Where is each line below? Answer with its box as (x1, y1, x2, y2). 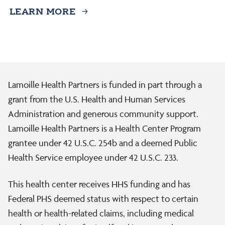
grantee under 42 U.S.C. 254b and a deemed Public (8, 138, 197, 149)
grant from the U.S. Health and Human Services (8, 94, 185, 105)
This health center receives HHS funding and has (8, 179, 190, 190)
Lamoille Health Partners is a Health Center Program (8, 123, 201, 134)
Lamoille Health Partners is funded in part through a (8, 79, 202, 90)
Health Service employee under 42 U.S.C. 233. (8, 152, 178, 163)
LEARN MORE (9, 8, 76, 18)
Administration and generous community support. (8, 108, 198, 120)
